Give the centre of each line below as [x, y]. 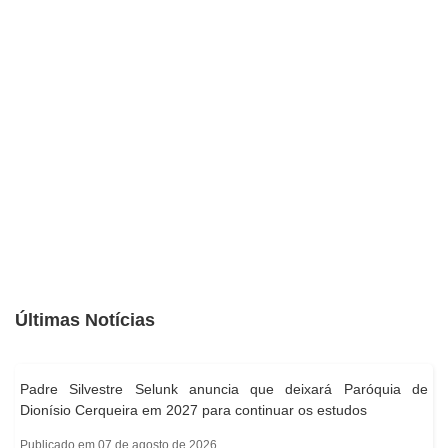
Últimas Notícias [85, 320]
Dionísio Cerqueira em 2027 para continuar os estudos [193, 410]
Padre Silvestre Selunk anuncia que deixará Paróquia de [224, 389]
